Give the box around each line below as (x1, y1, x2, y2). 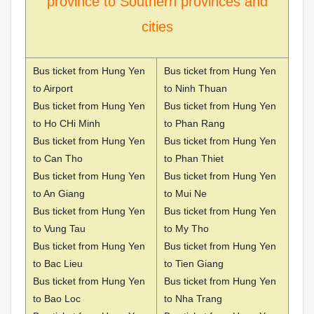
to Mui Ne (164, 188, 207, 200)
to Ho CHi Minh (33, 118, 100, 130)
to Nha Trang (164, 293, 222, 305)
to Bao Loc (33, 293, 81, 305)
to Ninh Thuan (164, 83, 227, 95)
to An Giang (33, 188, 85, 200)
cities (141, 19, 173, 35)
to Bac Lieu (33, 258, 83, 270)
